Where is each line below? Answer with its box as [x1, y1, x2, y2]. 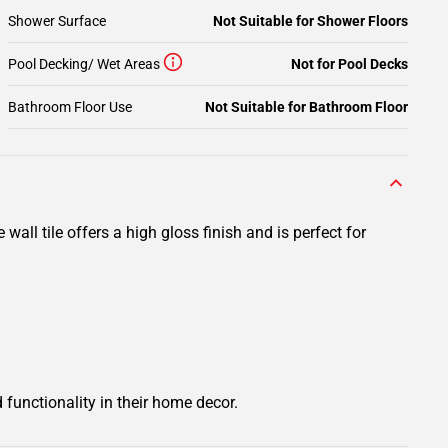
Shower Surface [8, 13, 106, 29]
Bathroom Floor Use [8, 99, 132, 115]
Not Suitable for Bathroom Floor [205, 99, 408, 115]
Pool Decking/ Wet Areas [8, 56, 160, 72]
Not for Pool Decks [291, 56, 408, 72]
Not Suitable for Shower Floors [213, 13, 408, 29]
